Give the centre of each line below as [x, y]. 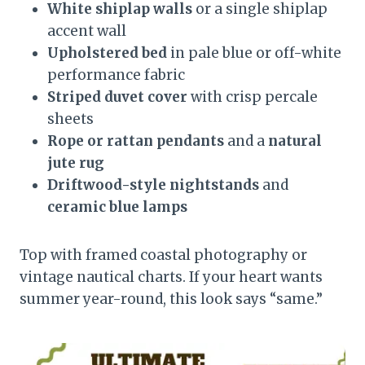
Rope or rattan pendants [136, 141]
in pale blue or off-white [254, 53]
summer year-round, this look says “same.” [171, 299]
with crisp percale [253, 97]
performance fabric [116, 75]
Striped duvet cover [117, 97]
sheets [70, 119]
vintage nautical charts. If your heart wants [171, 277]
